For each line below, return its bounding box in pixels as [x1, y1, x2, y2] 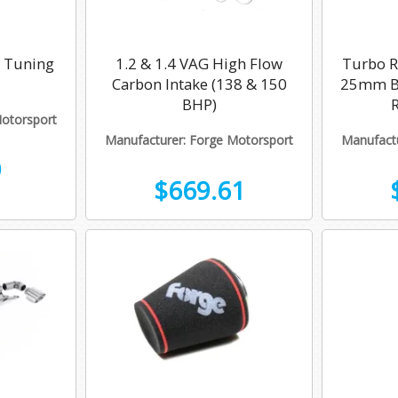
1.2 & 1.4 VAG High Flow [115, 53, 283, 75]
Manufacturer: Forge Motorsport [105, 131, 293, 148]
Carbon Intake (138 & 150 [111, 74, 287, 95]
